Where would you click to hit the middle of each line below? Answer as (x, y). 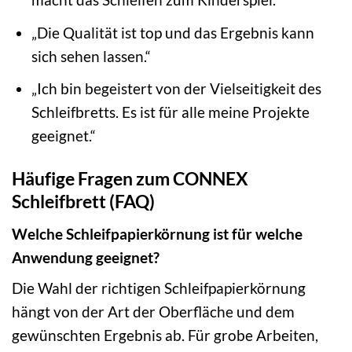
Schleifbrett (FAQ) (83, 202)
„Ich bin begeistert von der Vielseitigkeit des (176, 89)
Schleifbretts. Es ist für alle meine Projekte (170, 112)
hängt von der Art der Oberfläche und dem (153, 312)
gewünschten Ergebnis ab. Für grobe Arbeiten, (165, 335)
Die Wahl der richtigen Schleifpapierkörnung (159, 288)
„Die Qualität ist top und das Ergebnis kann (172, 32)
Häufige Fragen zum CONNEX (130, 179)
